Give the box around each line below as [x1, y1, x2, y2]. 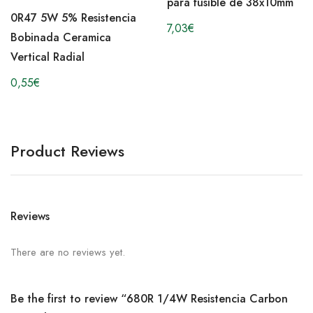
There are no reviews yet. [10, 244, 125, 260]
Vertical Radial [10, 48, 85, 65]
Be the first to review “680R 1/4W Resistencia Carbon [10, 290, 288, 307]
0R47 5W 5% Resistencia [10, 9, 136, 26]
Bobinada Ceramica [10, 29, 111, 45]
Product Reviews [10, 139, 124, 162]
